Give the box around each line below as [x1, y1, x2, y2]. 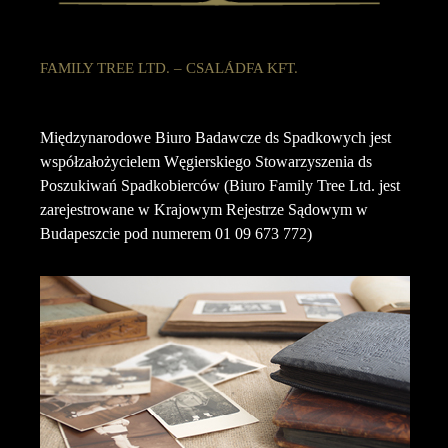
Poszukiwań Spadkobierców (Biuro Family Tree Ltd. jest [40, 176, 401, 194]
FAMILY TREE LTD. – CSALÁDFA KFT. [40, 59, 299, 76]
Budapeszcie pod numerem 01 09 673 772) [40, 224, 313, 242]
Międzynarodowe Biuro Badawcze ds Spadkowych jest [40, 128, 392, 146]
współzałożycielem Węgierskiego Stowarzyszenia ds [40, 152, 373, 170]
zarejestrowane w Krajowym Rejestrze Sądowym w [40, 200, 369, 218]
